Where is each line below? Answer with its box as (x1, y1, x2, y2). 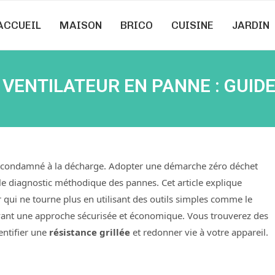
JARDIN (232, 19, 269, 31)
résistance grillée (49, 226, 130, 238)
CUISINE (171, 19, 214, 31)
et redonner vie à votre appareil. (130, 226, 268, 238)
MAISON (60, 19, 102, 31)
